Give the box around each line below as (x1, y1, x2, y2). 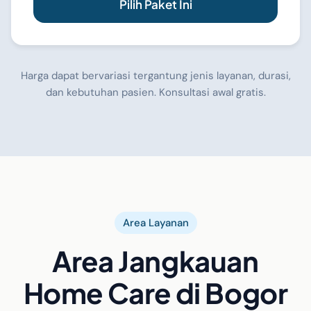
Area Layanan (122, 216, 189, 230)
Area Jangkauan (52, 243, 259, 278)
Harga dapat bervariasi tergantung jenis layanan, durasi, (20, 69, 291, 83)
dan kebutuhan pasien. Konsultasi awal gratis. (45, 85, 266, 99)
